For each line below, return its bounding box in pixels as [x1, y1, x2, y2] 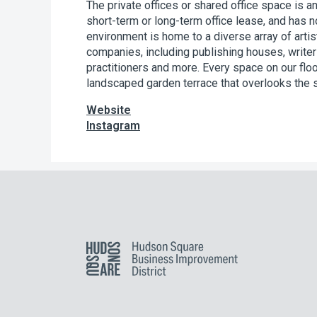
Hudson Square [86, 241, 161, 255]
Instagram [86, 119, 140, 133]
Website [86, 103, 131, 117]
